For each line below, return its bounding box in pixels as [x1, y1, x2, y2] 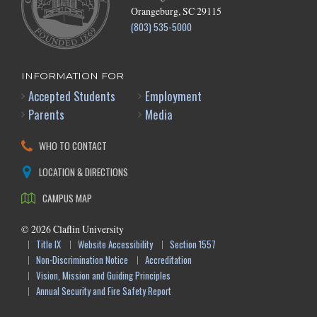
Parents [28, 105, 64, 124]
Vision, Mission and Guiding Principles [36, 269, 171, 283]
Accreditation [145, 253, 192, 267]
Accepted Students [28, 87, 115, 105]
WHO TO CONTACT [39, 138, 107, 154]
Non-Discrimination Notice [36, 253, 128, 267]
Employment [145, 87, 202, 105]
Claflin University [51, 222, 124, 236]
